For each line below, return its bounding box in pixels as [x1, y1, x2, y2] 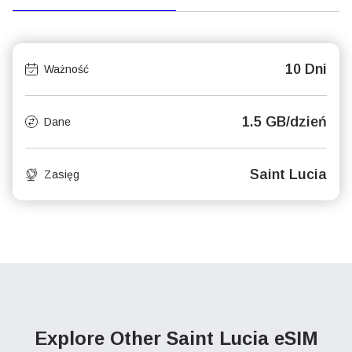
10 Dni [285, 61, 327, 77]
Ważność [44, 63, 89, 75]
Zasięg [44, 168, 79, 181]
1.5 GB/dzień [242, 114, 327, 130]
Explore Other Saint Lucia [34, 328, 274, 349]
